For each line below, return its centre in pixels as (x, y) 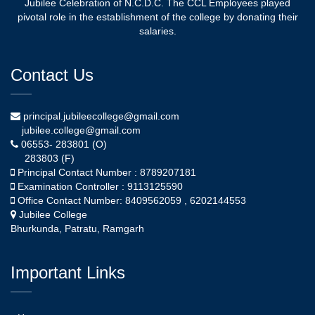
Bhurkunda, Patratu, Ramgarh (77, 229)
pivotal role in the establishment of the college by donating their (157, 17)
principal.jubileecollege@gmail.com (101, 116)
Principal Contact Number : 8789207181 (105, 172)
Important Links (68, 272)
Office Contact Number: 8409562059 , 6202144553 (130, 200)
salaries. (157, 31)
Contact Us (52, 75)
